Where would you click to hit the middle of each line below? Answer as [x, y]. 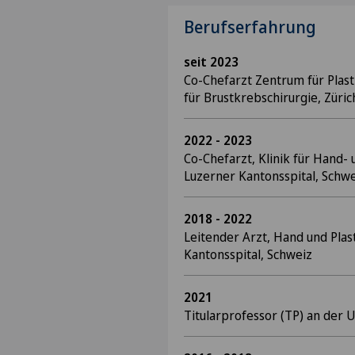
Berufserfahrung [250, 27]
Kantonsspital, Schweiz [248, 254]
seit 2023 [211, 62]
